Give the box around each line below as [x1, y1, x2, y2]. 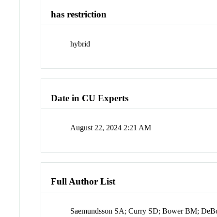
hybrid [70, 40, 91, 48]
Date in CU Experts [51, 93, 129, 103]
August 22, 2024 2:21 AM [70, 123, 152, 132]
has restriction [51, 9, 107, 20]
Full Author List [51, 176, 116, 187]
